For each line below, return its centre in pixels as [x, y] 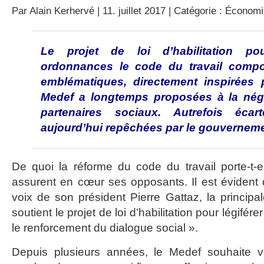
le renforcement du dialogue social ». [105, 228]
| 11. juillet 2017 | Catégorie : [160, 11]
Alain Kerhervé [62, 11]
